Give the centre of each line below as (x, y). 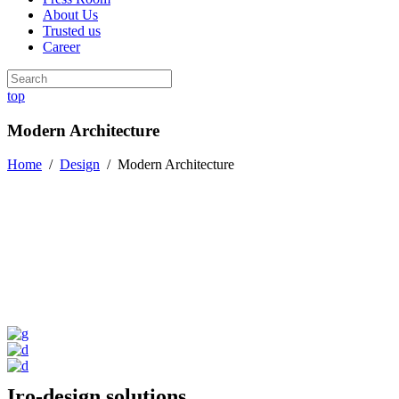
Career (61, 47)
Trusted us (72, 31)
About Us (70, 15)
